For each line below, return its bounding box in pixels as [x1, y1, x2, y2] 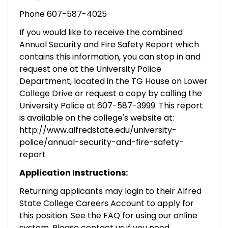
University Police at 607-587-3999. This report [19, 99, 203, 111]
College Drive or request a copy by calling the [19, 87, 202, 99]
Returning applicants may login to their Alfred [19, 185, 202, 197]
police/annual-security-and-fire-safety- [19, 136, 184, 148]
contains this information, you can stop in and [19, 50, 201, 63]
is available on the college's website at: [19, 111, 174, 124]
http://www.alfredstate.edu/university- [19, 124, 177, 136]
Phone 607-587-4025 [19, 8, 107, 20]
